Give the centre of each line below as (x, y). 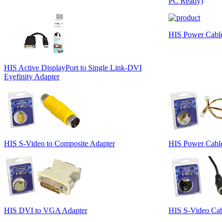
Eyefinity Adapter (32, 76)
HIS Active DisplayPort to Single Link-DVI (73, 67)
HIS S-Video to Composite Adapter (59, 143)
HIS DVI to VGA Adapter (46, 210)
